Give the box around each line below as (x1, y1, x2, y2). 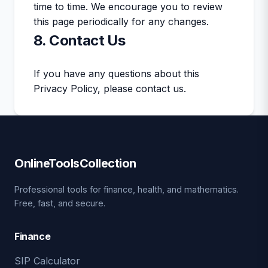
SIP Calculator (14, 255, 80, 267)
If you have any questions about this (33, 68, 199, 80)
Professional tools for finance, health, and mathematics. (14, 184, 239, 194)
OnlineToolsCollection (14, 156, 136, 170)
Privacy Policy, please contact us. (33, 83, 186, 95)
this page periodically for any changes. (33, 16, 209, 28)
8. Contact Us (33, 32, 126, 49)
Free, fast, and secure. (14, 198, 105, 208)
